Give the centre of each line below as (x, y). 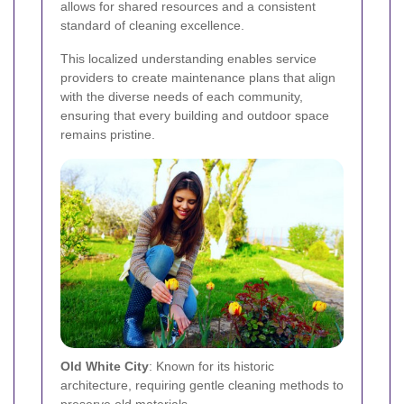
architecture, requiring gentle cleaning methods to (202, 385)
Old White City (105, 366)
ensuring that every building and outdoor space (195, 116)
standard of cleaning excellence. (152, 26)
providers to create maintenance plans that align (198, 78)
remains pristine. (108, 135)
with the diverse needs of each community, (182, 97)
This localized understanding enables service (188, 59)
